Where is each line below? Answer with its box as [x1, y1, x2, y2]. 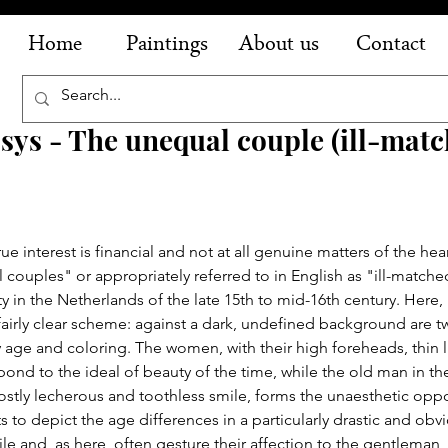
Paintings [125, 28, 208, 64]
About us [238, 28, 319, 64]
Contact [355, 28, 426, 64]
